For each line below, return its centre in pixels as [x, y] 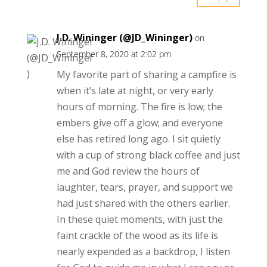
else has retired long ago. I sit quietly [138, 139]
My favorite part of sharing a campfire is [146, 75]
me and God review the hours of [128, 171]
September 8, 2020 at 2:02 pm [114, 54]
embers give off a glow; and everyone [139, 123]
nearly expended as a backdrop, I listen [143, 252]
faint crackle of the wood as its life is [137, 236]
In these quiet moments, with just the [139, 220]
